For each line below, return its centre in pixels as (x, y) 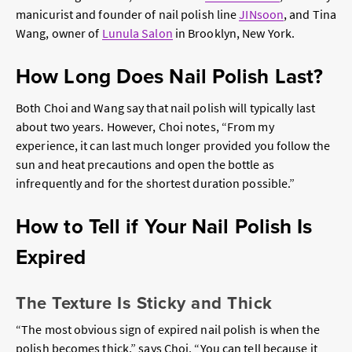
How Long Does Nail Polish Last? (170, 77)
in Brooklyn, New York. (235, 33)
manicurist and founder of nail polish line (128, 15)
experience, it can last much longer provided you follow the (173, 146)
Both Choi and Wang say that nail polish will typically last (165, 108)
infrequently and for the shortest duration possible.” (156, 183)
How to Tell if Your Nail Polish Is (164, 227)
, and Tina (310, 15)
